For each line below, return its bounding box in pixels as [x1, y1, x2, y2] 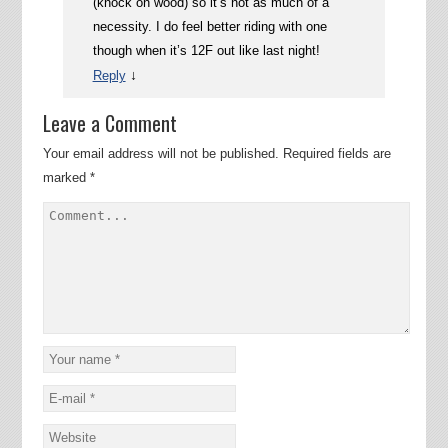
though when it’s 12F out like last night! [92, 42, 320, 58]
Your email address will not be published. [42, 145, 279, 161]
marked [42, 169, 90, 185]
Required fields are [282, 145, 391, 161]
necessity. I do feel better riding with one [92, 18, 327, 34]
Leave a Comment [42, 107, 177, 138]
